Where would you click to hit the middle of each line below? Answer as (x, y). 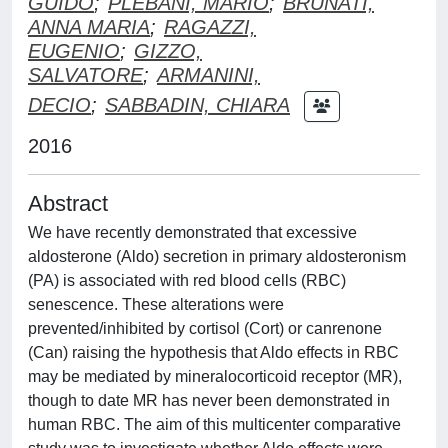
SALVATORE (85, 74)
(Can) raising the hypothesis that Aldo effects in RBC (213, 352)
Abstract (68, 203)
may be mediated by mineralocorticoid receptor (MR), (215, 376)
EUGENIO (74, 50)
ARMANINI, (208, 74)
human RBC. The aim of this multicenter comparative (214, 424)
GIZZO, (168, 50)
